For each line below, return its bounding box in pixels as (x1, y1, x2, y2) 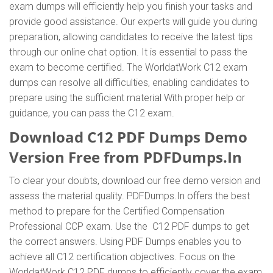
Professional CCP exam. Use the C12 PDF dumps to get (9, 221, 249, 232)
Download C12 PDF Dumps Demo (9, 127, 247, 147)
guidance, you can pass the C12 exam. (9, 107, 174, 119)
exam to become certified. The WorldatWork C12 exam (9, 62, 247, 73)
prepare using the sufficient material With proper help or (9, 92, 245, 104)
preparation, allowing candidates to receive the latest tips (9, 31, 253, 43)
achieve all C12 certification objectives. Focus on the (9, 251, 235, 263)
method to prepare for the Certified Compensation (9, 205, 224, 217)
